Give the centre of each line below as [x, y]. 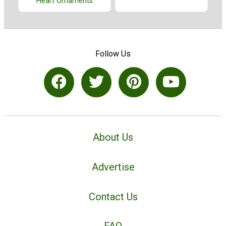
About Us [113, 137]
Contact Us [113, 196]
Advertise [113, 167]
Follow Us [113, 54]
